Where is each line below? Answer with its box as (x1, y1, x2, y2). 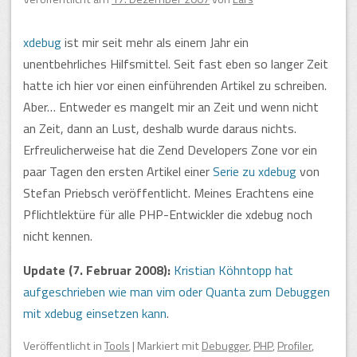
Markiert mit (137, 336, 202, 355)
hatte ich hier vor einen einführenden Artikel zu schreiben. (23, 75, 327, 95)
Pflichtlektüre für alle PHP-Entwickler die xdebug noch (23, 204, 312, 224)
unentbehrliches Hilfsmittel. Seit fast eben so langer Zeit (23, 53, 328, 73)
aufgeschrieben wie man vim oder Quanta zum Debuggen (23, 281, 330, 301)
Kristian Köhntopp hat (174, 260, 293, 280)
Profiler (277, 336, 312, 355)
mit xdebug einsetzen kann (23, 303, 167, 323)
